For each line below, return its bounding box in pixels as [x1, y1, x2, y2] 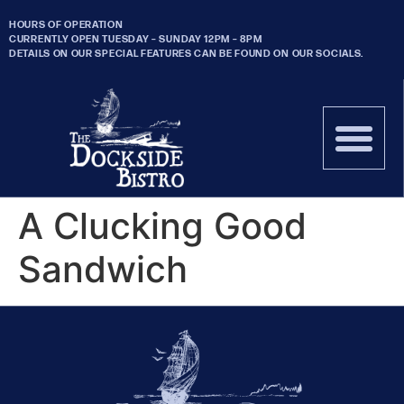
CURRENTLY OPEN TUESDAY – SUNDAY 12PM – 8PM [9, 33, 262, 45]
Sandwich [18, 247, 188, 291]
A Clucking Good [18, 204, 307, 248]
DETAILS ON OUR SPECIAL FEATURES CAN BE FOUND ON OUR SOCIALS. [9, 48, 364, 60]
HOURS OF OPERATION [9, 19, 124, 31]
